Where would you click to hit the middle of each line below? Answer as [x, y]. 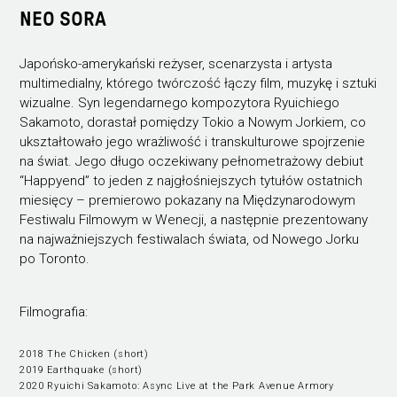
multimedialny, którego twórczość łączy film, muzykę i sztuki [198, 83]
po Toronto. [55, 258]
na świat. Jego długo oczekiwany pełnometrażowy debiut [192, 161]
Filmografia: [54, 311]
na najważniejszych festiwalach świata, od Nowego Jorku [190, 239]
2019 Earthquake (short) [82, 370]
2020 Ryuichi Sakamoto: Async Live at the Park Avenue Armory [177, 385]
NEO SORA [63, 20]
